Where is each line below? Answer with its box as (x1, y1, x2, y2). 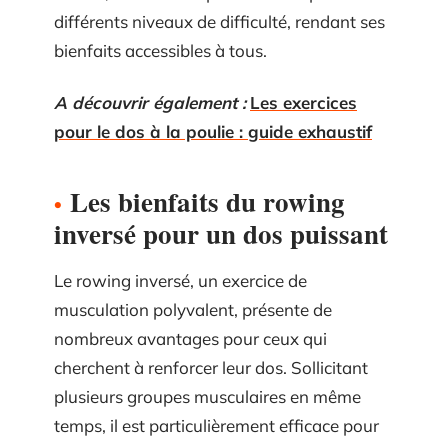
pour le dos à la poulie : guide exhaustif (54, 120, 372, 142)
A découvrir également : (54, 91, 246, 113)
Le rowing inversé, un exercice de (54, 269, 307, 291)
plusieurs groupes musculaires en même (54, 385, 361, 407)
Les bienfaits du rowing (70, 181, 345, 221)
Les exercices (250, 91, 357, 113)
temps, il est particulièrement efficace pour (54, 414, 379, 436)
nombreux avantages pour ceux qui (54, 327, 327, 349)
